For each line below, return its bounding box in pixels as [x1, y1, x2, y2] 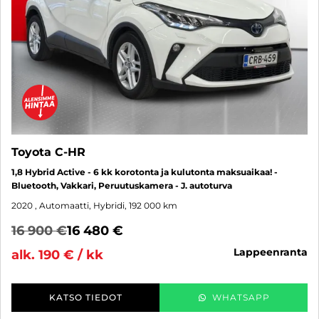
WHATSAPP [211, 292, 270, 303]
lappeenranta [239, 246, 308, 259]
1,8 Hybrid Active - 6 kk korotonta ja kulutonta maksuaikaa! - [11, 167, 278, 178]
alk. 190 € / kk [11, 247, 103, 263]
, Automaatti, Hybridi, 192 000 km [35, 200, 177, 211]
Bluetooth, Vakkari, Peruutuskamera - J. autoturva [11, 180, 232, 192]
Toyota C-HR [11, 145, 85, 159]
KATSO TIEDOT [48, 292, 122, 303]
